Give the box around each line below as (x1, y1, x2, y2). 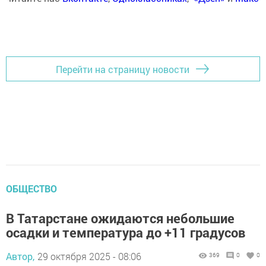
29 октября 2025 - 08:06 (37, 250, 141, 263)
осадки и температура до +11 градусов (6, 224, 245, 242)
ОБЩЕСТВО (6, 182, 57, 195)
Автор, (6, 250, 34, 263)
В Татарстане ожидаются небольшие (6, 210, 235, 227)
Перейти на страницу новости (56, 62, 189, 75)
